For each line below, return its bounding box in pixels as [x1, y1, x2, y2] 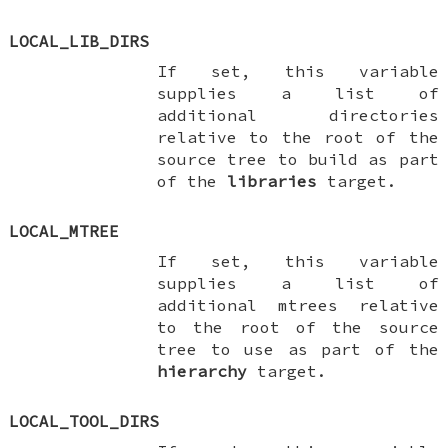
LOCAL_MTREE [9, 220, 120, 241]
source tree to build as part [157, 148, 439, 169]
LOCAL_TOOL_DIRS [9, 410, 160, 431]
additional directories [157, 104, 439, 125]
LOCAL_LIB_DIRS [9, 30, 150, 51]
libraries [227, 170, 318, 191]
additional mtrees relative [157, 294, 439, 315]
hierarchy [157, 360, 248, 381]
